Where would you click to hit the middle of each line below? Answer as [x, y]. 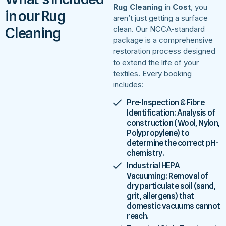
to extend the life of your [156, 63]
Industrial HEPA [153, 165]
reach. [137, 216]
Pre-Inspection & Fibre [166, 102]
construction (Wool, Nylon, [173, 123]
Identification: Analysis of [171, 112]
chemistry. [145, 153]
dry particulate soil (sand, [171, 186]
